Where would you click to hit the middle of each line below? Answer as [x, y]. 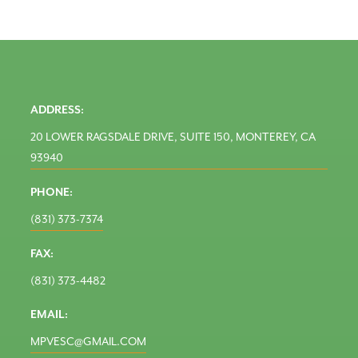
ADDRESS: [58, 110]
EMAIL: [50, 315]
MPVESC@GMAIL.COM [89, 342]
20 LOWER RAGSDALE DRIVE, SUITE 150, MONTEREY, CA [173, 137]
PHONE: [52, 193]
